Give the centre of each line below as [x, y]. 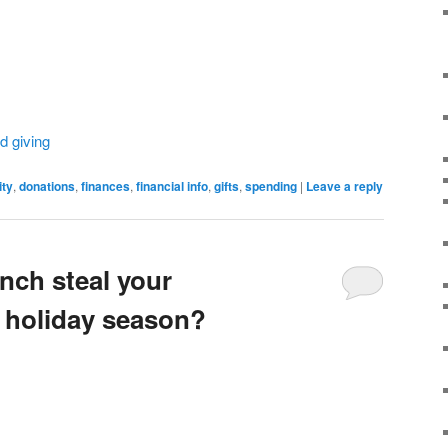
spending [271, 185]
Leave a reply [344, 185]
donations [47, 185]
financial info [172, 185]
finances [105, 185]
